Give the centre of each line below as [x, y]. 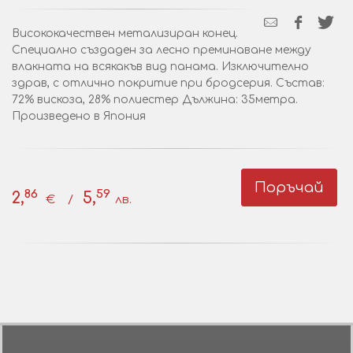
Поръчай [289, 188]
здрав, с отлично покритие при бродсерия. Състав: [168, 83]
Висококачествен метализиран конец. [125, 33]
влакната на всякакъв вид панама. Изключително [160, 67]
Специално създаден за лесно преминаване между [162, 50]
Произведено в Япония [79, 116]
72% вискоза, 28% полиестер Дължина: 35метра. [155, 100]
